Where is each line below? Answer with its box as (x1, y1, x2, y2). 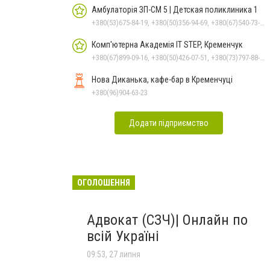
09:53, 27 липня (87, 250, 140, 259)
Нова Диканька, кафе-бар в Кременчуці (92, 75, 233, 84)
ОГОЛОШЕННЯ (77, 178, 130, 187)
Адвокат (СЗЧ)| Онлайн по (87, 212, 248, 228)
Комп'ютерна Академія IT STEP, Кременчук (92, 40, 243, 49)
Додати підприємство (129, 118, 209, 128)
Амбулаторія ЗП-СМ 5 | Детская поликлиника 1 (92, 5, 258, 14)
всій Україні (87, 228, 159, 245)
